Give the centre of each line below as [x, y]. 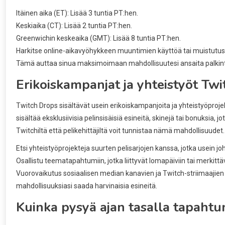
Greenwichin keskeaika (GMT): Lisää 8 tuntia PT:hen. [98, 38]
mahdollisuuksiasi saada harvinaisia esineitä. [87, 186]
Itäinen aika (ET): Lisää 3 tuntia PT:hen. [77, 13]
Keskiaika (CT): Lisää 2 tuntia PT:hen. [74, 25]
